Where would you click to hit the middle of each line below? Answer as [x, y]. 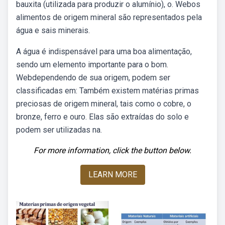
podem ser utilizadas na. [59, 130]
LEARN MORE [113, 175]
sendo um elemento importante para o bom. [92, 65]
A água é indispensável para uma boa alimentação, [104, 51]
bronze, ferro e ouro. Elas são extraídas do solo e [102, 117]
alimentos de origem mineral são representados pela [109, 17]
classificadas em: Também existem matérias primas [107, 91]
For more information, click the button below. [113, 150]
